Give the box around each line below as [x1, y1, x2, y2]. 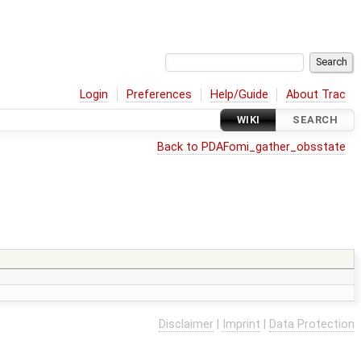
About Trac [286, 87, 346, 102]
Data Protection [269, 317, 355, 331]
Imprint [222, 317, 260, 331]
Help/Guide [210, 87, 268, 102]
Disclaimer [159, 317, 214, 331]
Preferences [127, 87, 193, 102]
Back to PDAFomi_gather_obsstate [157, 139, 346, 154]
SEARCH [293, 114, 338, 127]
